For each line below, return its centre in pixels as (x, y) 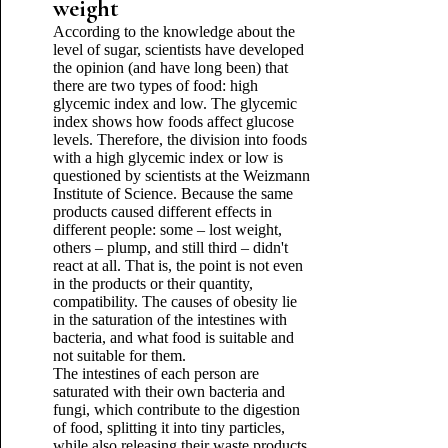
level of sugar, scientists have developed (178, 49)
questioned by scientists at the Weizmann (181, 175)
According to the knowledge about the (173, 31)
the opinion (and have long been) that (170, 67)
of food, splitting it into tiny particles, (168, 427)
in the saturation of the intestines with (169, 319)
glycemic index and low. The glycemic (174, 103)
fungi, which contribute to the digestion (176, 409)
